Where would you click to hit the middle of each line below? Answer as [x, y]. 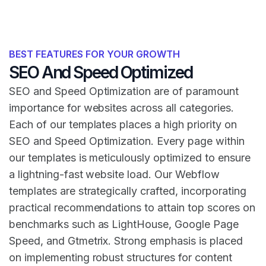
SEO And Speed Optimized [101, 73]
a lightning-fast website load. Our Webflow [114, 175]
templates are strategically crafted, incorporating [128, 191]
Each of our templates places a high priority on [123, 125]
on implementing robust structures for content [121, 258]
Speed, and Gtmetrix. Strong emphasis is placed [126, 241]
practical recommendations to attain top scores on [132, 208]
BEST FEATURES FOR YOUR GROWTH [94, 54]
